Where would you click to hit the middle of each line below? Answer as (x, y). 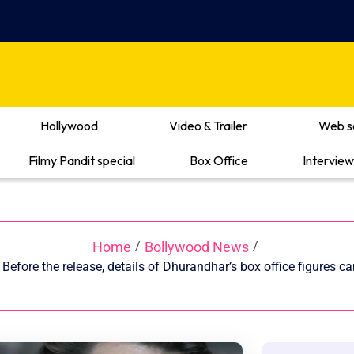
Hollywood (69, 125)
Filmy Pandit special (82, 160)
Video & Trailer (208, 125)
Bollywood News (196, 247)
